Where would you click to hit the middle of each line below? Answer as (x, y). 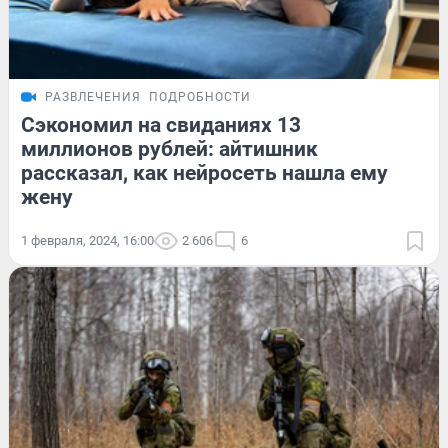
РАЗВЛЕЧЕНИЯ (93, 96)
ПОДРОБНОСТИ (200, 96)
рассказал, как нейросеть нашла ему (204, 172)
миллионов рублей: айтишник (169, 148)
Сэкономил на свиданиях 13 (161, 124)
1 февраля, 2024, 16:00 (87, 240)
